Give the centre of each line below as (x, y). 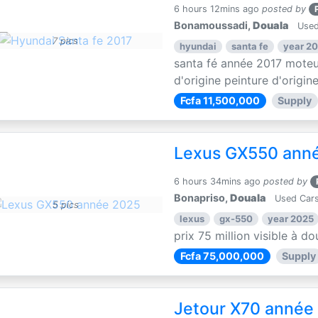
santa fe (250, 46)
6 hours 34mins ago (218, 181)
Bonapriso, (202, 198)
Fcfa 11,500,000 (220, 100)
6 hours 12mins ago (217, 9)
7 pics (66, 41)
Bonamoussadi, (214, 25)
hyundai (198, 46)
